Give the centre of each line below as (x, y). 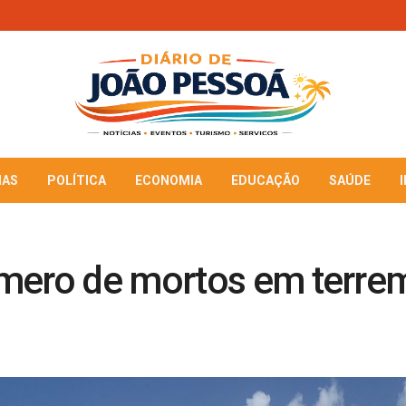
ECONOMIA (169, 180)
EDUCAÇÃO (266, 180)
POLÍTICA (77, 180)
